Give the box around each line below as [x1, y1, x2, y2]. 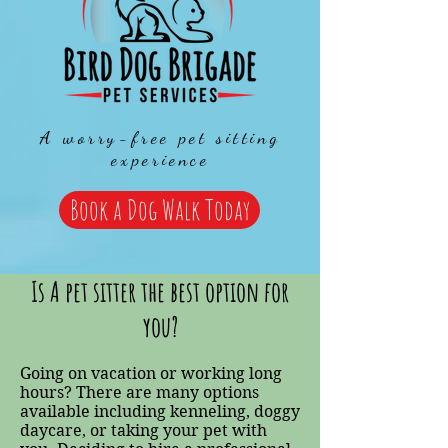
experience [110, 148, 210, 170]
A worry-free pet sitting [39, 126, 281, 148]
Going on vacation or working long [20, 364, 282, 383]
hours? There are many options [20, 383, 259, 402]
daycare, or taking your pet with [20, 421, 267, 440]
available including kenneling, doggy [20, 402, 300, 421]
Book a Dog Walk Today [69, 192, 250, 227]
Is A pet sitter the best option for [31, 274, 289, 309]
